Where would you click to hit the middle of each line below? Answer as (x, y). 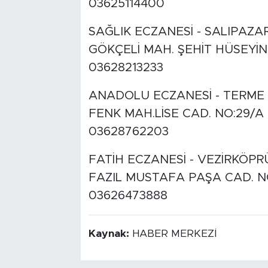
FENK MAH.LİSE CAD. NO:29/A (176, 114)
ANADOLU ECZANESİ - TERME (176, 96)
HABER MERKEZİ (174, 234)
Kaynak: (110, 234)
